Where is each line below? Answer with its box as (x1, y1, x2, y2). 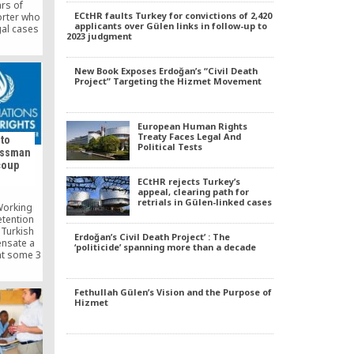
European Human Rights (137, 120, 247, 132)
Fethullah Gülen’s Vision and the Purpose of (73, 286, 272, 298)
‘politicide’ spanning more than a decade (73, 241, 256, 253)
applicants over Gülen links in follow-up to (73, 20, 267, 32)
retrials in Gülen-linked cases (137, 196, 272, 208)
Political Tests (137, 141, 202, 153)
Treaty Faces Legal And (137, 130, 241, 142)
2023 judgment (66, 30, 132, 42)
